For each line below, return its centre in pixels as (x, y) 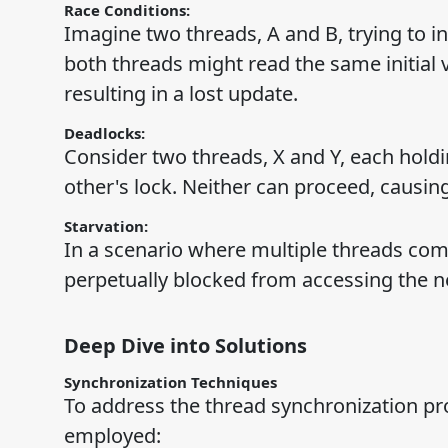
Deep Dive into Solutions (185, 346)
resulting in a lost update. (180, 94)
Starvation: (107, 226)
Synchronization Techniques (170, 382)
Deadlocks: (106, 133)
